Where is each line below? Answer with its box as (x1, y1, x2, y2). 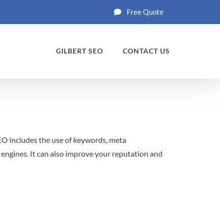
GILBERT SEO (56, 47, 103, 55)
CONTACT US (123, 47, 170, 55)
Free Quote (127, 7, 164, 16)
